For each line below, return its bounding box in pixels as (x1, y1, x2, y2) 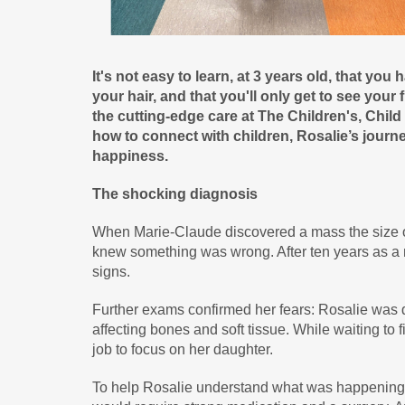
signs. (92, 264, 130, 279)
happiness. (92, 148, 168, 164)
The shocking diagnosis (92, 186, 258, 202)
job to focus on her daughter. (92, 342, 277, 357)
